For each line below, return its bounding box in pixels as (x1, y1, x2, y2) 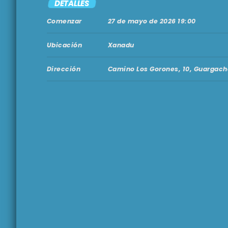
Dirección (47, 65, 81, 74)
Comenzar (47, 17, 82, 26)
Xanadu (108, 41, 134, 50)
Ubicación (47, 41, 82, 50)
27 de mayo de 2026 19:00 (108, 17, 196, 26)
